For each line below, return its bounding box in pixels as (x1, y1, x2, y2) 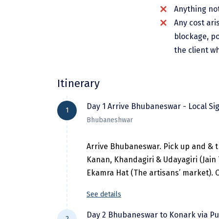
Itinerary (57, 76, 100, 90)
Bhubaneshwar (87, 115, 133, 124)
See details (87, 190, 121, 198)
